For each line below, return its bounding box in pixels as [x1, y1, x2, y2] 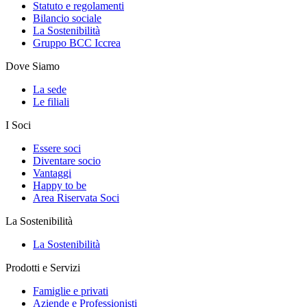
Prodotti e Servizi [5, 261, 80, 273]
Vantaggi [33, 167, 71, 179]
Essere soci [33, 142, 81, 154]
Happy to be [33, 179, 86, 191]
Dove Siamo [5, 60, 60, 72]
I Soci [5, 119, 31, 131]
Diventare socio [33, 154, 101, 167]
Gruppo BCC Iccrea [33, 36, 121, 49]
